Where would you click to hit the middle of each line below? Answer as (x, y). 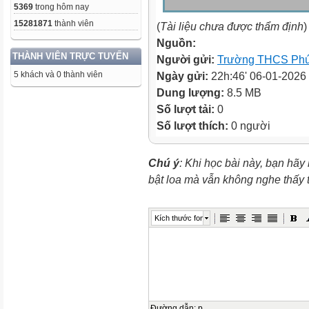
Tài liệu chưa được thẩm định (232, 26)
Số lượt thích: (192, 126)
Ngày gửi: (184, 76)
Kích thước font (180, 218)
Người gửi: (187, 59)
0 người (249, 126)
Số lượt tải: (187, 109)
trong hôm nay (61, 7)
